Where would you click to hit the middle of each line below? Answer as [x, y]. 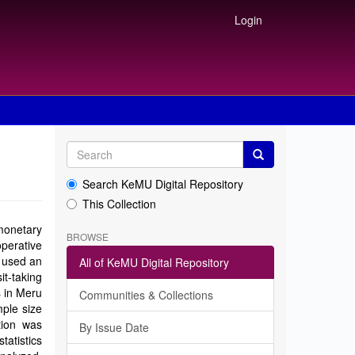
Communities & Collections [146, 295]
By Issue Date [114, 327]
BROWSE [87, 237]
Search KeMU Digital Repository [162, 184]
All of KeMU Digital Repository [154, 262]
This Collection [119, 204]
